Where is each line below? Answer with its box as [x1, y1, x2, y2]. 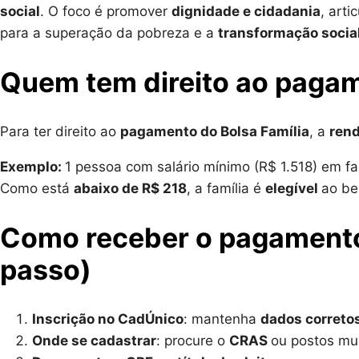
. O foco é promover [40, 2, 171, 19]
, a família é [187, 179, 265, 196]
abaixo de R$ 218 [74, 179, 187, 196]
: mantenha [184, 311, 260, 328]
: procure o [156, 333, 229, 349]
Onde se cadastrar [32, 333, 156, 349]
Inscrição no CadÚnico [32, 311, 184, 328]
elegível [265, 179, 321, 196]
